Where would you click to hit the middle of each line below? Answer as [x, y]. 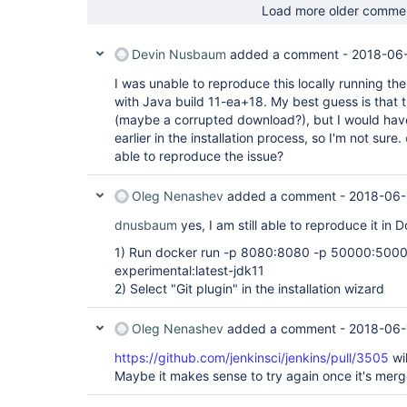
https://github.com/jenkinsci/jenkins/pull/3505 [252, 357]
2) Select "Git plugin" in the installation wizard [249, 288]
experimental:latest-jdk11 [189, 270]
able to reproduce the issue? [199, 156]
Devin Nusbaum [179, 54]
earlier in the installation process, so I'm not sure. [260, 138]
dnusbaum [146, 225]
